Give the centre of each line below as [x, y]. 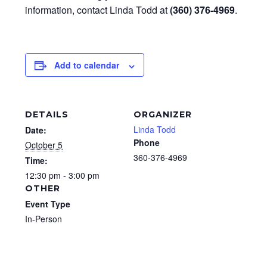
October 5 [44, 145]
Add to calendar [87, 65]
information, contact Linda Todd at [97, 10]
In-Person [44, 219]
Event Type [48, 204]
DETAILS [47, 115]
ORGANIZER [163, 115]
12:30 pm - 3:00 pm [62, 176]
